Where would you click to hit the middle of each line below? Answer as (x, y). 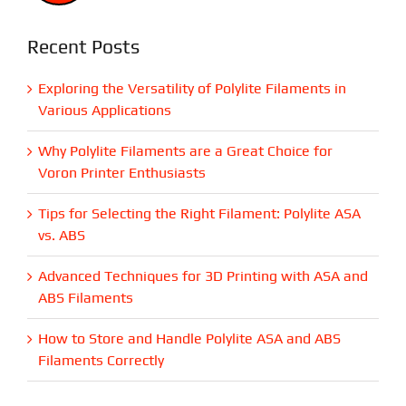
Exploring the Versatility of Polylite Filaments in (192, 88)
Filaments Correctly (101, 360)
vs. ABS (61, 235)
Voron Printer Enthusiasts (121, 172)
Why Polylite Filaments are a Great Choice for (185, 150)
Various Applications (104, 110)
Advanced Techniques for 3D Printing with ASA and (203, 275)
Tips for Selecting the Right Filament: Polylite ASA (199, 213)
